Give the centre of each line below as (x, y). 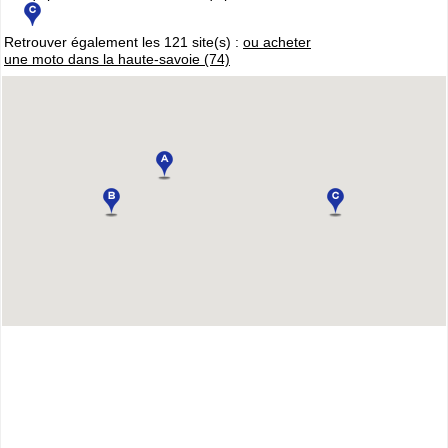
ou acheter (277, 41)
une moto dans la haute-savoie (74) (117, 58)
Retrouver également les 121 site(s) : (123, 41)
